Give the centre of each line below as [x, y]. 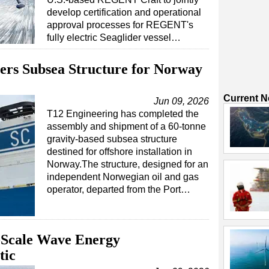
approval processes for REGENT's [120, 25]
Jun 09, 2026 [181, 101]
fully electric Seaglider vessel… [114, 38]
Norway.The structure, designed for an [128, 164]
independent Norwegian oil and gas [123, 177]
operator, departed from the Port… [119, 189]
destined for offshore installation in [119, 152]
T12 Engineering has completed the [123, 114]
